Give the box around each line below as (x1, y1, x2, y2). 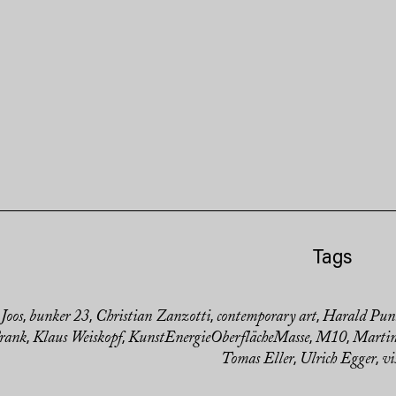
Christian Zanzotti (95, 309, 210, 326)
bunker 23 (28, 309, 89, 326)
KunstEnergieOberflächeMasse (128, 331, 309, 347)
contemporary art (216, 309, 316, 326)
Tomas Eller (220, 352, 293, 369)
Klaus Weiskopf (33, 331, 122, 347)
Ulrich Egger (299, 352, 376, 369)
